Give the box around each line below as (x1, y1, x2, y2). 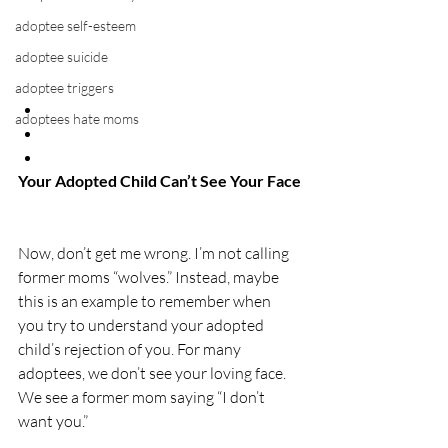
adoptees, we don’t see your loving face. (18, 363, 289, 383)
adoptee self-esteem (15, 17, 136, 34)
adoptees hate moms (15, 110, 139, 127)
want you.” (18, 411, 88, 431)
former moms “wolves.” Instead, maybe (18, 267, 282, 287)
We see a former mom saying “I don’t (18, 387, 268, 407)
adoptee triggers (15, 79, 114, 96)
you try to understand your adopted (18, 315, 267, 335)
